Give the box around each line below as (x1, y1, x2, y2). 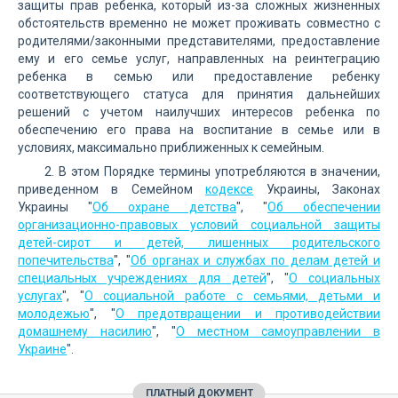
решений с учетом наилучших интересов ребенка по (18, 105, 380, 119)
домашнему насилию (18, 324, 152, 338)
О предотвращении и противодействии (115, 306, 380, 321)
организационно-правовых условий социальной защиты (18, 218, 380, 232)
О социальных (288, 271, 381, 285)
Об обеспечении (267, 200, 380, 214)
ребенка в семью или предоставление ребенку (18, 69, 380, 84)
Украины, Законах (253, 182, 381, 196)
